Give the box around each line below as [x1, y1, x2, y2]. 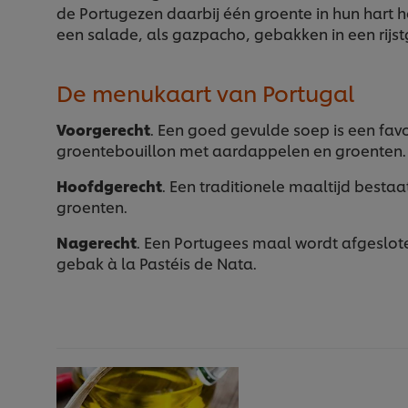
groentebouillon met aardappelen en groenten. [56, 139, 406, 161]
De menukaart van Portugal [56, 76, 354, 108]
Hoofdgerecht [56, 175, 162, 197]
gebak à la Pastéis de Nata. [56, 252, 257, 274]
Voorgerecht [56, 118, 150, 140]
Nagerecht [56, 231, 137, 253]
